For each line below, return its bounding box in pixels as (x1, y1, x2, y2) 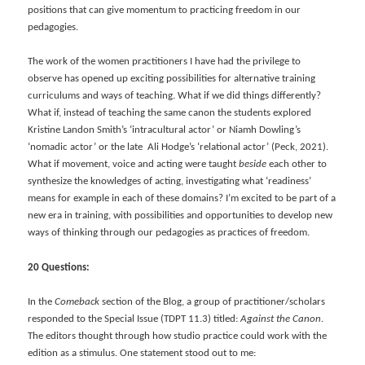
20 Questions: (28, 262, 90, 273)
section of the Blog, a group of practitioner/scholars (99, 296, 326, 307)
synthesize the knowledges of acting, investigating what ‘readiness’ (28, 176, 312, 187)
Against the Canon (240, 313, 322, 324)
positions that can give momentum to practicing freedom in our (28, 5, 301, 16)
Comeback (55, 296, 100, 307)
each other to (266, 159, 328, 170)
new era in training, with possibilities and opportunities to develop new (28, 210, 333, 222)
